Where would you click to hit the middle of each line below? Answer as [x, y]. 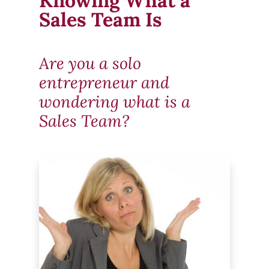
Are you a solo [90, 63]
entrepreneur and [104, 82]
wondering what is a [114, 101]
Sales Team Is [100, 19]
